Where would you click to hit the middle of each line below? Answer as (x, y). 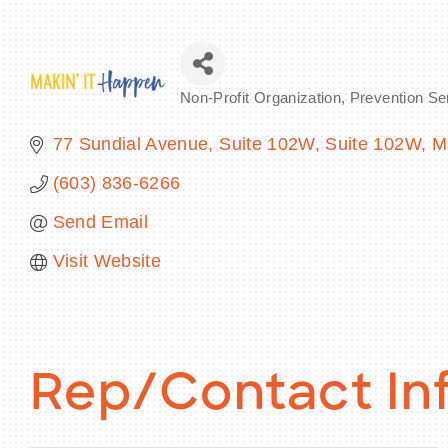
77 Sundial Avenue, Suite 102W (183, 144)
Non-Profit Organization (261, 98)
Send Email (100, 222)
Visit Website (107, 261)
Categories (237, 114)
